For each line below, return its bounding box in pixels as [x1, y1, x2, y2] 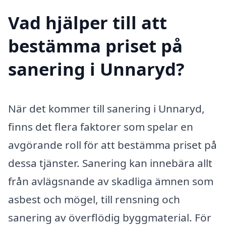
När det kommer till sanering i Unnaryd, [8, 101, 205, 116]
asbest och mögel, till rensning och [8, 192, 180, 206]
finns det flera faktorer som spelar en [8, 119, 193, 134]
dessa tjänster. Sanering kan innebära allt [8, 155, 212, 170]
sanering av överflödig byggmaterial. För [8, 210, 211, 224]
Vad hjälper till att [8, 11, 167, 35]
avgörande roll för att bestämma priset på [8, 137, 217, 152]
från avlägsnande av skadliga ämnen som [8, 174, 213, 188]
